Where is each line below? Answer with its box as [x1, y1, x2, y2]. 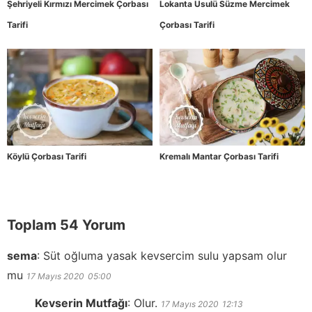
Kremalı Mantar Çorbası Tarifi [159, 150, 279, 162]
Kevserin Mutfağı [35, 295, 127, 310]
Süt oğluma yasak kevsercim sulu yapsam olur [43, 248, 287, 263]
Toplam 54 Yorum [7, 216, 125, 233]
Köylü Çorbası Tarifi [7, 150, 86, 162]
